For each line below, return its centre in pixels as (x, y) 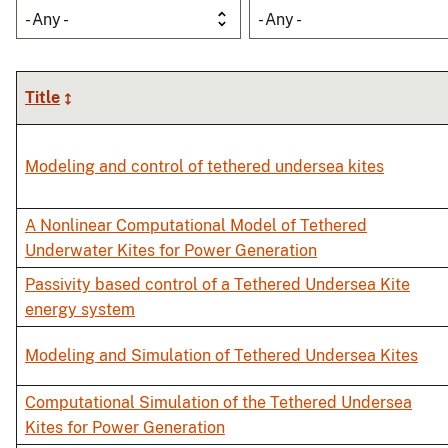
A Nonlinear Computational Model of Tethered (196, 226)
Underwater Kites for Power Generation (171, 251)
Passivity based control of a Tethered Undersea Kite (217, 285)
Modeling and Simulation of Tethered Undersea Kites (221, 356)
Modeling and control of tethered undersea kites (204, 167)
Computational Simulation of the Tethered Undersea (218, 403)
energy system (80, 310)
